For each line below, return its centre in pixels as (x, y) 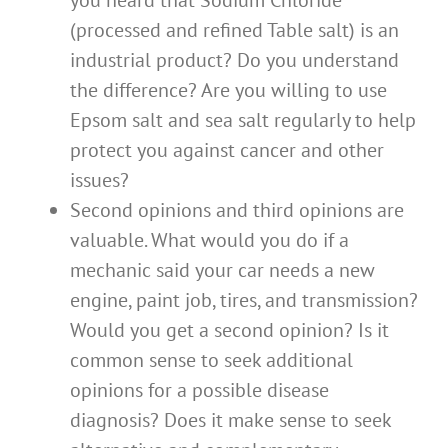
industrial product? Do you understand (234, 60)
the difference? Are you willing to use (228, 90)
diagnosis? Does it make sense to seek (230, 420)
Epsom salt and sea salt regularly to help (243, 120)
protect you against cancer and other (227, 150)
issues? (99, 180)
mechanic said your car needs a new (222, 270)
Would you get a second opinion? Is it (229, 330)
